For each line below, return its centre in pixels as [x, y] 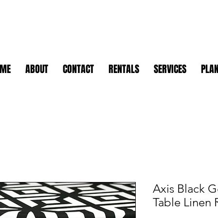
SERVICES [170, 69]
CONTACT [78, 69]
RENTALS [124, 69]
